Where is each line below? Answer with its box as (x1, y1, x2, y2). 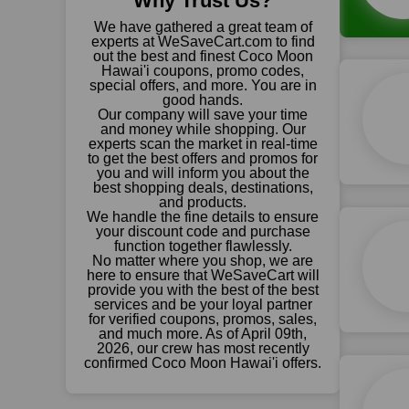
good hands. (163, 92, 243, 108)
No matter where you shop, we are (92, 253, 313, 268)
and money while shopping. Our (100, 121, 306, 137)
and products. (159, 194, 246, 210)
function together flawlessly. (113, 238, 292, 254)
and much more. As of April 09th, (99, 326, 307, 341)
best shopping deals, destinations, (92, 180, 313, 195)
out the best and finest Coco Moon (92, 48, 313, 64)
